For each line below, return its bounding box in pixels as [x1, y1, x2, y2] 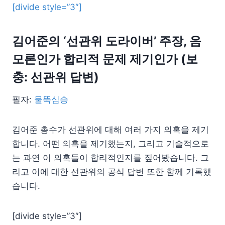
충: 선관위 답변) [12, 70, 99, 84]
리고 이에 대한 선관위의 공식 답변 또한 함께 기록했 [12, 167, 211, 177]
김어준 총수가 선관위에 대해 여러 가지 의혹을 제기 [12, 125, 209, 135]
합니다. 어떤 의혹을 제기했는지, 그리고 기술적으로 [12, 139, 209, 149]
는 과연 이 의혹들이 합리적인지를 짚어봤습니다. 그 [12, 153, 209, 163]
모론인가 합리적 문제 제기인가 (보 [12, 52, 198, 66]
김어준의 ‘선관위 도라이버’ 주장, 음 [12, 34, 201, 48]
